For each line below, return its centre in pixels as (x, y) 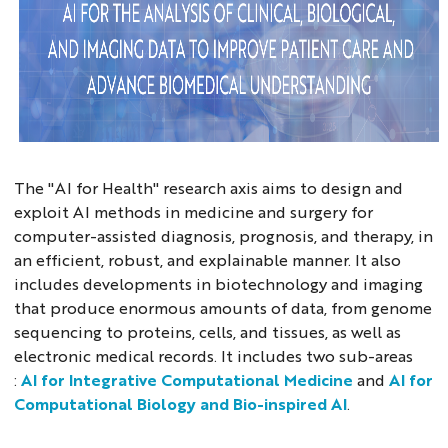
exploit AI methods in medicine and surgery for (194, 211)
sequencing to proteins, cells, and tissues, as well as (208, 331)
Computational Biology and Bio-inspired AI (181, 403)
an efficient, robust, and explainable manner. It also (208, 259)
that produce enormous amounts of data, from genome (223, 307)
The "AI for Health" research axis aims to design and (209, 187)
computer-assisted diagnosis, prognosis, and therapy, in (224, 235)
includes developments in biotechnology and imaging (219, 283)
